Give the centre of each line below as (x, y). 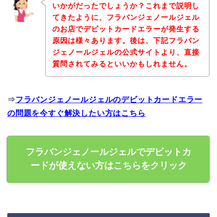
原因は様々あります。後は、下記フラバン (126, 40)
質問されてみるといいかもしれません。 (122, 63)
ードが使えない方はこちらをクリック (108, 165)
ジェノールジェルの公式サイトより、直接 (126, 52)
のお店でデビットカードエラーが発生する (126, 29)
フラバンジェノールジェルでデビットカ (108, 152)
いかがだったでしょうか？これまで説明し (126, 5)
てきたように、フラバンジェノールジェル (126, 17)
